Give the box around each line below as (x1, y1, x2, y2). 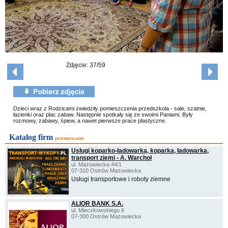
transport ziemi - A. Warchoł (71, 154, 152, 161)
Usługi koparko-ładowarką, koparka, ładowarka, (71, 147, 209, 154)
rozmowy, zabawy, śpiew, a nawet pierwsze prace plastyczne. (13, 117, 166, 124)
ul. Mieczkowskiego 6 (71, 207, 124, 213)
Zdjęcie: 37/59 (66, 61, 105, 69)
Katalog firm (9, 132, 53, 141)
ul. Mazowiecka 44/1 (71, 161, 122, 167)
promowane (55, 134, 84, 141)
